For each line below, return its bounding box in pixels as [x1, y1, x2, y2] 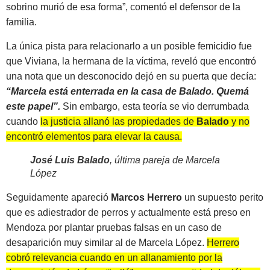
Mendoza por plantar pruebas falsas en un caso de [6, 222, 222, 233]
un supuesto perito [184, 192, 263, 202]
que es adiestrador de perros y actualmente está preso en [6, 207, 251, 218]
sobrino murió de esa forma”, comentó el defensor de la [6, 2, 240, 13]
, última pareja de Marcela [110, 154, 220, 165]
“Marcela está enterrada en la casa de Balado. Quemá [6, 86, 249, 96]
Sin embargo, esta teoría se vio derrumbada [60, 101, 249, 111]
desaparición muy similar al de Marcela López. [6, 237, 207, 248]
